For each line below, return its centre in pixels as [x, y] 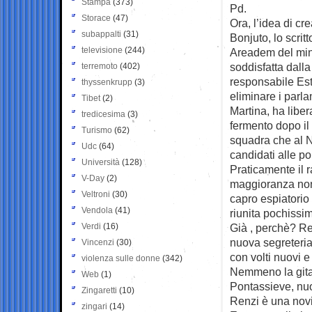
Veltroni [96, 194]
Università [101, 162]
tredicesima [103, 114]
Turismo [97, 130]
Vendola [97, 210]
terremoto [100, 66]
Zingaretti [99, 290]
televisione [102, 50]
